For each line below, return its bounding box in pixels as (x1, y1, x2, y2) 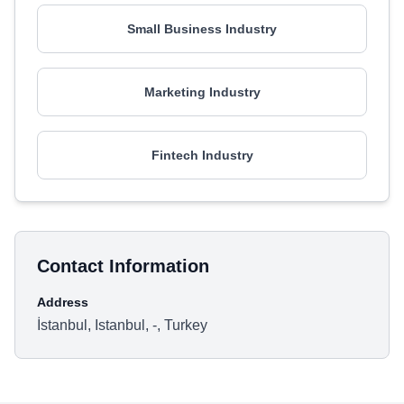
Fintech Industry (151, 148, 253, 162)
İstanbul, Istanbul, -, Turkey (37, 317, 207, 333)
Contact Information (37, 256, 209, 276)
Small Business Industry (127, 22, 277, 36)
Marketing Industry (143, 85, 261, 99)
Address (37, 295, 88, 309)
